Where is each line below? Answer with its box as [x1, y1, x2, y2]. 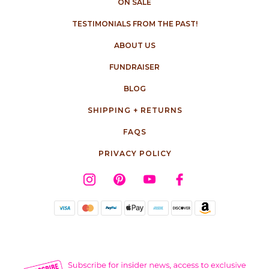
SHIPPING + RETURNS [87, 105, 183, 115]
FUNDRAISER [109, 62, 160, 71]
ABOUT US [113, 40, 156, 50]
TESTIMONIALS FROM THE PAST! [71, 19, 198, 28]
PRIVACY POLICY [98, 148, 172, 158]
